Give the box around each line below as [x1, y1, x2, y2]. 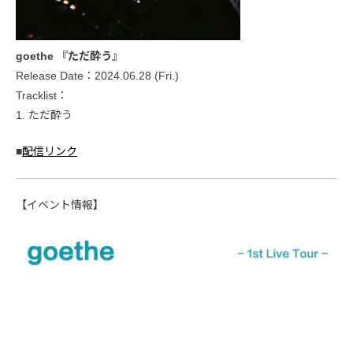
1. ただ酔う [16, 109, 72, 122]
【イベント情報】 [16, 199, 104, 212]
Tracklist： [16, 89, 68, 102]
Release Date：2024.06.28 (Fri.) [16, 69, 179, 83]
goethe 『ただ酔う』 [16, 50, 123, 63]
